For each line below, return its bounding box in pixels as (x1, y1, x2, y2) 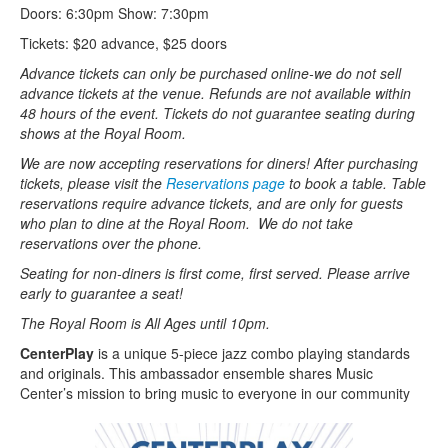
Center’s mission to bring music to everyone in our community (20, 382, 410, 403)
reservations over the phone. (20, 232, 202, 253)
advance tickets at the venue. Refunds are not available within (20, 82, 411, 103)
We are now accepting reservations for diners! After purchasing (20, 152, 418, 173)
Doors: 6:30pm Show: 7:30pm (20, 2, 209, 23)
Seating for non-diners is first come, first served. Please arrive (20, 262, 410, 283)
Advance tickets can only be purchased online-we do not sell (20, 62, 401, 83)
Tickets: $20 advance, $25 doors (20, 32, 227, 53)
